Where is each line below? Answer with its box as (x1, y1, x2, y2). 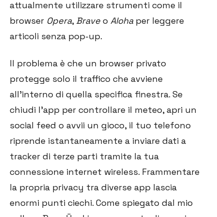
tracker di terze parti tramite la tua (10, 151, 159, 162)
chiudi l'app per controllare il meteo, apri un (10, 104, 197, 116)
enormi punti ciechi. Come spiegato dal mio (10, 197, 193, 209)
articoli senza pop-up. (10, 31, 102, 42)
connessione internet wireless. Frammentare (10, 166, 200, 178)
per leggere (133, 15, 184, 27)
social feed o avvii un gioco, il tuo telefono (10, 120, 191, 131)
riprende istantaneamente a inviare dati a (10, 135, 186, 147)
